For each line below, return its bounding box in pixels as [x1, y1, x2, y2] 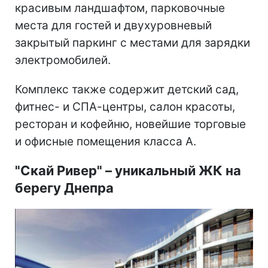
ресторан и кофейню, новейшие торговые [15, 117, 246, 131]
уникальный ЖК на [112, 162, 241, 178]
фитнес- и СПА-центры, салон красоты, [15, 99, 235, 114]
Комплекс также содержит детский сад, [15, 82, 239, 96]
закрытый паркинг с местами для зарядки [15, 35, 250, 50]
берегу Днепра [15, 179, 114, 196]
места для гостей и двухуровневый [15, 18, 212, 32]
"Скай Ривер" [15, 162, 105, 178]
